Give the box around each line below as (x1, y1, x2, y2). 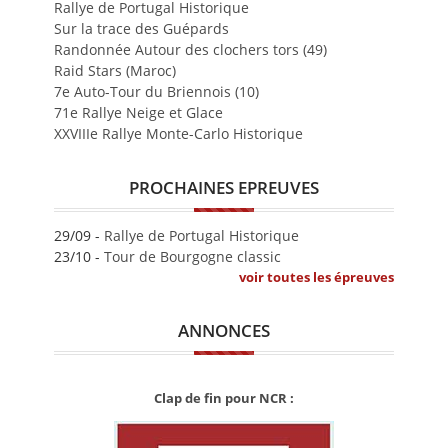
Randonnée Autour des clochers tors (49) (54, 39, 327, 59)
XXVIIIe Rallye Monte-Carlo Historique (54, 123, 303, 143)
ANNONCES (178, 318, 270, 342)
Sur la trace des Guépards (54, 18, 229, 38)
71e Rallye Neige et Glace (54, 102, 223, 122)
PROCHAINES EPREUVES (129, 175, 319, 199)
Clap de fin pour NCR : (154, 388, 294, 407)
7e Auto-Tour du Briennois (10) (54, 81, 259, 101)
